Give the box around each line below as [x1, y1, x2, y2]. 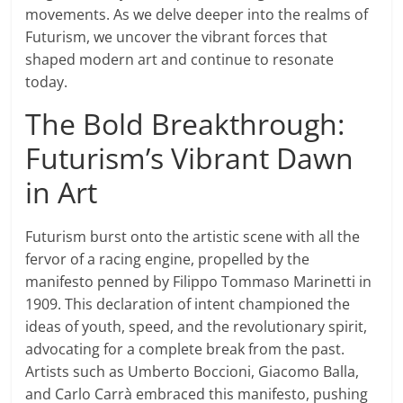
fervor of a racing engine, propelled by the [25, 249, 310, 270]
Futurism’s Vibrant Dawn [25, 139, 354, 178]
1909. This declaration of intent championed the [25, 294, 351, 315]
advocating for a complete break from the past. [25, 339, 345, 360]
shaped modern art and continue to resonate [25, 49, 335, 70]
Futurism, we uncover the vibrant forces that [25, 27, 328, 48]
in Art [25, 173, 98, 212]
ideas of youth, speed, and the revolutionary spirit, [25, 317, 368, 337]
